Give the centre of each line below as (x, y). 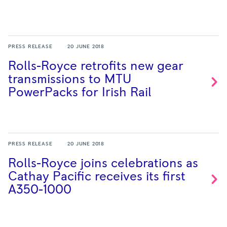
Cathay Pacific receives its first (97, 177)
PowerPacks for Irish (69, 92)
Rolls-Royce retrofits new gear (96, 66)
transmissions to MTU (70, 79)
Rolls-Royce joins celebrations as (103, 163)
